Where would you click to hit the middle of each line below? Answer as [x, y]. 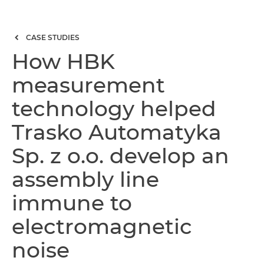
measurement [88, 85]
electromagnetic [102, 226]
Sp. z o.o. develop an [121, 156]
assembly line [85, 179]
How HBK [63, 61]
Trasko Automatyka [117, 132]
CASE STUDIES [53, 37]
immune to [72, 203]
